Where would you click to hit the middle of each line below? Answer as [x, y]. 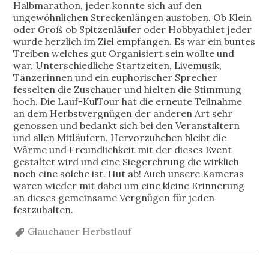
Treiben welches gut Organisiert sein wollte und [124, 53]
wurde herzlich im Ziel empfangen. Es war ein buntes [134, 41]
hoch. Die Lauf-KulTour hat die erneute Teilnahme [128, 101]
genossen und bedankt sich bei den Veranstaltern [127, 125]
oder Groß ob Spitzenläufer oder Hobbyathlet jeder [133, 29]
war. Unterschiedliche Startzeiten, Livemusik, [118, 65]
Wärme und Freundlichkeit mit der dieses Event [123, 149]
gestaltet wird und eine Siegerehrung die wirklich [126, 161]
